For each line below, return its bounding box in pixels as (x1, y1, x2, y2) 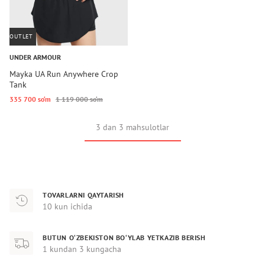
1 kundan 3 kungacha (43, 243, 121, 254)
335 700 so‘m (9, 95, 51, 104)
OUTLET (9, 33, 33, 40)
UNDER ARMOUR (9, 53, 61, 62)
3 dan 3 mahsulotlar (96, 122, 169, 132)
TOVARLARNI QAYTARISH (43, 190, 124, 199)
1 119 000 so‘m (56, 95, 103, 104)
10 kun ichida (43, 201, 92, 212)
